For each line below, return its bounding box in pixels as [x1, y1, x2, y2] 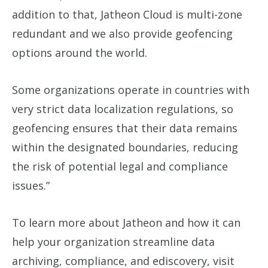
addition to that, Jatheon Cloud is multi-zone [12, 7, 242, 22]
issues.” [12, 178, 50, 193]
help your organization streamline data [12, 234, 215, 249]
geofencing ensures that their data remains [12, 121, 237, 135]
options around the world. [12, 45, 147, 60]
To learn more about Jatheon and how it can [12, 215, 240, 230]
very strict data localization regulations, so [12, 102, 233, 116]
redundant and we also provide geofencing [12, 26, 233, 41]
